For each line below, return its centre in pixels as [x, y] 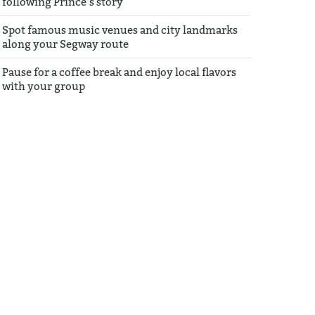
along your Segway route [66, 44]
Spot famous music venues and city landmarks [120, 30]
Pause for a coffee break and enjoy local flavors [120, 72]
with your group [44, 86]
